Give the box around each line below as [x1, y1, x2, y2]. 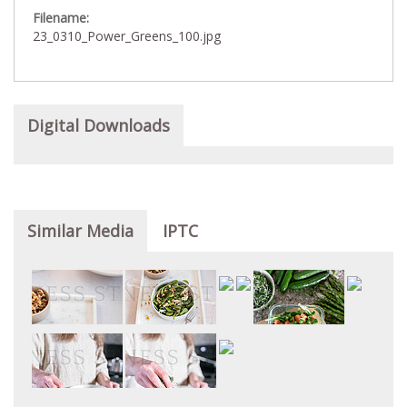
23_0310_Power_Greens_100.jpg [33, 26, 221, 45]
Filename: [33, 8, 93, 26]
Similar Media [27, 219, 134, 242]
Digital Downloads [27, 114, 170, 136]
